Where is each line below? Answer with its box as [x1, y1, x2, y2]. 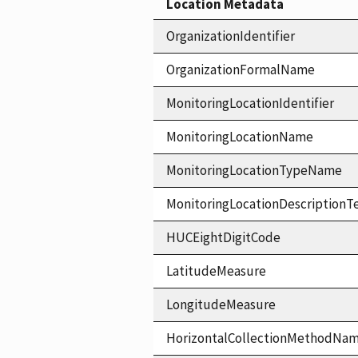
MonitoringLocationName [166, 127, 313, 145]
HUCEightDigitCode [166, 228, 280, 246]
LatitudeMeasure [166, 261, 266, 280]
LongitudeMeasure [166, 295, 276, 313]
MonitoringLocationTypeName [166, 161, 342, 179]
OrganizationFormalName [166, 60, 315, 78]
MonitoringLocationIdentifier [166, 93, 334, 112]
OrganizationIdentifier [166, 26, 295, 45]
